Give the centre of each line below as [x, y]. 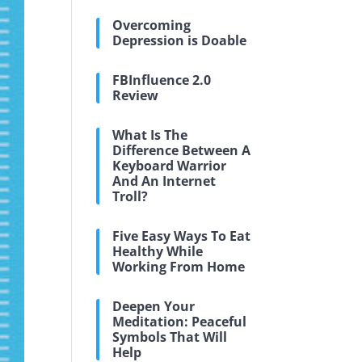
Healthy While [158, 251]
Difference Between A [182, 150]
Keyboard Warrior [170, 166]
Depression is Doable [180, 40]
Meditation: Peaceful [180, 322]
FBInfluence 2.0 [162, 80]
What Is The [150, 135]
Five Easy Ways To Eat [182, 236]
